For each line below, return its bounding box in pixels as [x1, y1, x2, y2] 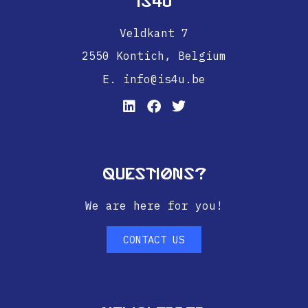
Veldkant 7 [120, 26, 188, 41]
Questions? [102, 164, 206, 184]
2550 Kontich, [82, 49, 178, 63]
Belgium [178, 49, 226, 63]
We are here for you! [85, 198, 223, 212]
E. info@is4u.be [102, 71, 206, 86]
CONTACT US [123, 232, 185, 246]
